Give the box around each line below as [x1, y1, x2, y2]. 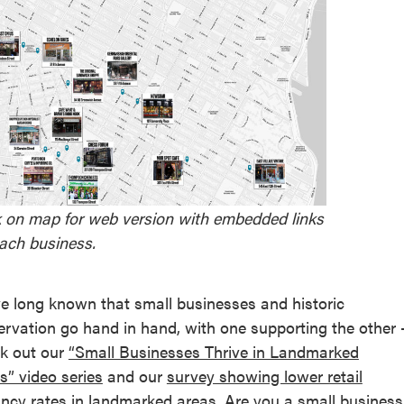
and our [102, 364, 167, 387]
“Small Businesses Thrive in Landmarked [68, 340, 359, 363]
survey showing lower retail [166, 364, 363, 387]
